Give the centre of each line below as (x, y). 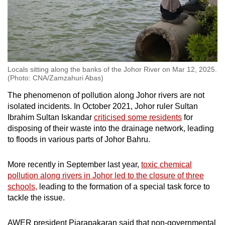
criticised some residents (138, 117)
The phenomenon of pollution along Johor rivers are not (106, 95)
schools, (22, 186)
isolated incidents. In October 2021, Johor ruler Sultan (103, 106)
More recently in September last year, (74, 164)
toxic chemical (166, 164)
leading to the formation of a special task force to (124, 186)
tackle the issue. (37, 197)
